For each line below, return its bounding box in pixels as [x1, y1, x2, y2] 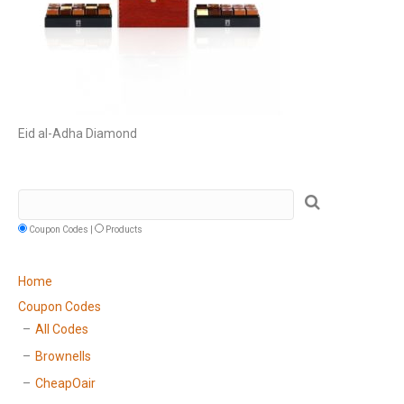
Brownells [35, 349, 91, 364]
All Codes [35, 322, 88, 337]
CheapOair [35, 376, 96, 391]
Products [104, 225, 142, 235]
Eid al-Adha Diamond [18, 126, 137, 141]
